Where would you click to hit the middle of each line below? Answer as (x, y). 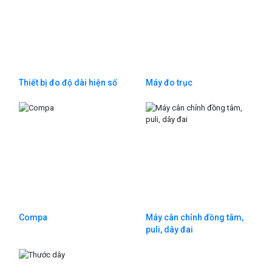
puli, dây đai (169, 230)
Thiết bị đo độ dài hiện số (68, 83)
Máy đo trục (169, 83)
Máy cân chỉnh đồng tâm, (195, 218)
